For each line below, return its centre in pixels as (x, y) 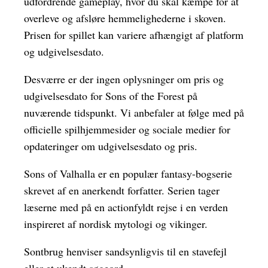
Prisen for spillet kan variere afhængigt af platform (134, 35)
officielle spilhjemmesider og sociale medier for (127, 130)
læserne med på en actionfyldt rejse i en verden (126, 207)
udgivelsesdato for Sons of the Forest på (111, 96)
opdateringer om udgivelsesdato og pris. (111, 146)
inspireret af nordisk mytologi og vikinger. (116, 224)
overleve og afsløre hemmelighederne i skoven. (125, 18)
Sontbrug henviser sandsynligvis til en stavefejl (125, 252)
